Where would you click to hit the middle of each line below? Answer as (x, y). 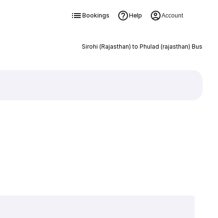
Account (172, 16)
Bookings (96, 15)
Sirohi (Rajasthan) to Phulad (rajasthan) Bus (142, 46)
